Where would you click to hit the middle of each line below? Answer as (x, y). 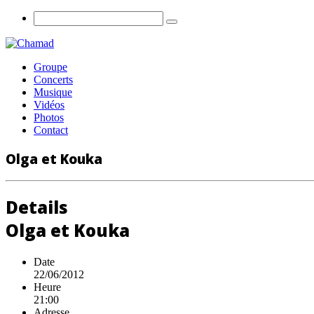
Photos (49, 117)
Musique (53, 92)
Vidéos (49, 105)
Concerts (53, 80)
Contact (51, 130)
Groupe (50, 67)
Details (37, 207)
